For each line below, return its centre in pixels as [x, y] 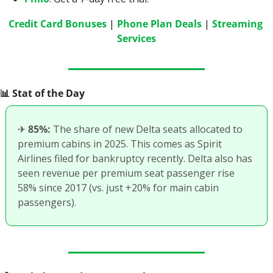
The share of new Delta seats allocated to [147, 129]
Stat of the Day [47, 93]
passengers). [48, 202]
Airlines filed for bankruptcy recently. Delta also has [135, 158]
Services [136, 38]
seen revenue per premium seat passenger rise [126, 173]
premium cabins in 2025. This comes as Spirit [120, 144]
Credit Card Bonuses [57, 24]
